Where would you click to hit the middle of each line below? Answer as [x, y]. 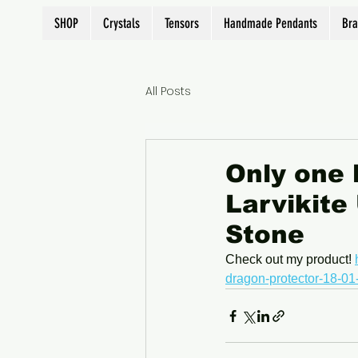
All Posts [168, 91]
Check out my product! [290, 260]
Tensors [182, 23]
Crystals [121, 23]
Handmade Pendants [270, 23]
